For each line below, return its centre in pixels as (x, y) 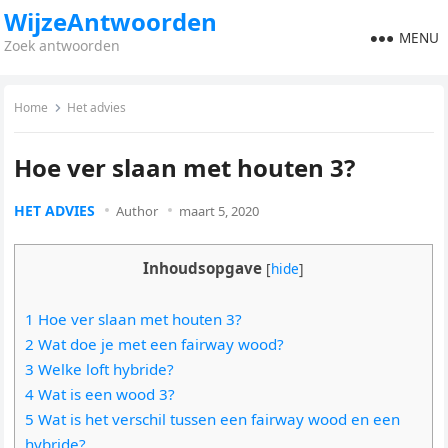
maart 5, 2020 (219, 211)
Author (137, 211)
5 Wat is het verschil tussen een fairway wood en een (213, 419)
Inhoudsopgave (203, 268)
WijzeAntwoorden (111, 21)
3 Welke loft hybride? (100, 369)
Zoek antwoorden (62, 45)
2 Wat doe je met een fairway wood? (155, 344)
